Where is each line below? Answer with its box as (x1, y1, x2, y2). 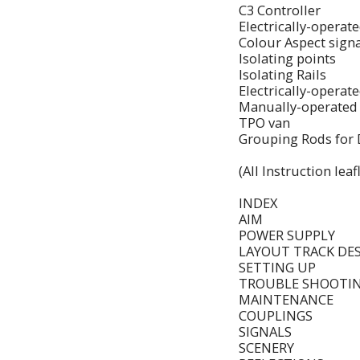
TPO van (239, 112, 290, 132)
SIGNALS (239, 321, 292, 341)
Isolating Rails (239, 64, 326, 84)
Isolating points (239, 48, 336, 67)
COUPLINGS (239, 305, 313, 325)
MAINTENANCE (239, 289, 333, 309)
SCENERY (239, 337, 294, 357)
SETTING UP (239, 257, 316, 276)
